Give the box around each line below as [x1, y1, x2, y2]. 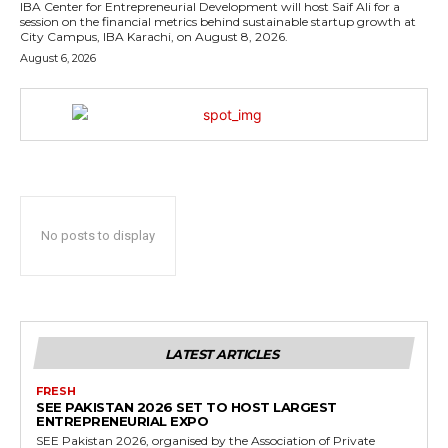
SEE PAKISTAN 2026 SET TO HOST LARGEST [36, 399, 337, 416]
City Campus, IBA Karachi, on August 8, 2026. [20, 29, 288, 45]
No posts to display [41, 228, 155, 244]
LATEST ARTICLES [164, 346, 279, 363]
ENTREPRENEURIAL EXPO [36, 413, 208, 430]
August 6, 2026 [20, 51, 96, 66]
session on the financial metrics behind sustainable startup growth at [20, 14, 416, 30]
